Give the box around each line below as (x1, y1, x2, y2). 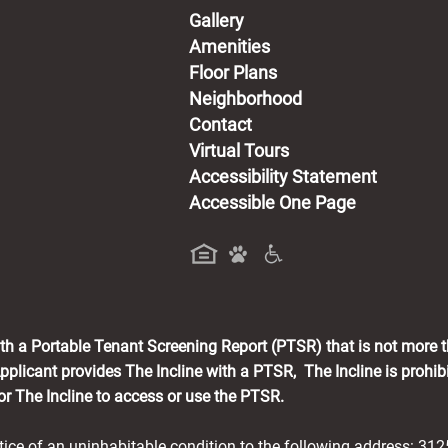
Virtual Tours (188, 140, 289, 161)
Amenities (188, 36, 270, 57)
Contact (188, 114, 252, 135)
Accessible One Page (188, 192, 356, 213)
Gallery (188, 10, 244, 31)
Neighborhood (188, 88, 302, 109)
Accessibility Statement (188, 166, 377, 187)
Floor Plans (188, 62, 277, 83)
